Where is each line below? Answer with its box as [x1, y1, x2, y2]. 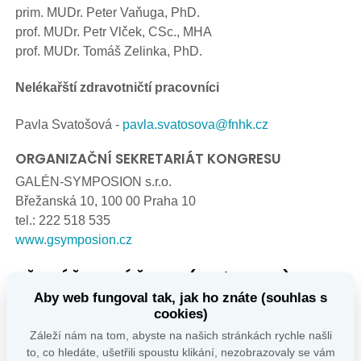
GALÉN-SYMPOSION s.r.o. [15, 174, 172, 189]
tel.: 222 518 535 [15, 213, 110, 228]
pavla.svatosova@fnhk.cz [122, 116, 268, 131]
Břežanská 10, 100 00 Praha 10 [15, 193, 196, 209]
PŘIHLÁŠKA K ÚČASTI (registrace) [15, 268, 291, 292]
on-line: [15, 300, 61, 315]
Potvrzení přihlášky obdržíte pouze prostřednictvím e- [15, 319, 317, 334]
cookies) [153, 306, 208, 322]
